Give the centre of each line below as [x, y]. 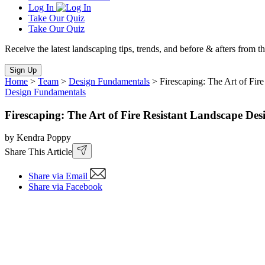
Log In [41, 7]
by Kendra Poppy [38, 138]
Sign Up [23, 70]
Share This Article [38, 152]
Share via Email [58, 176]
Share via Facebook [65, 187]
